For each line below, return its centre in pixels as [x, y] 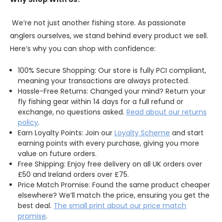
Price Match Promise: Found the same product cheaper [114, 185]
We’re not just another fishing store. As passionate [98, 23]
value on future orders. [57, 153]
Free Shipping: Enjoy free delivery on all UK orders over [110, 164]
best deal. [36, 205]
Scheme [155, 133]
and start [187, 133]
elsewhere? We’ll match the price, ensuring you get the [114, 195]
